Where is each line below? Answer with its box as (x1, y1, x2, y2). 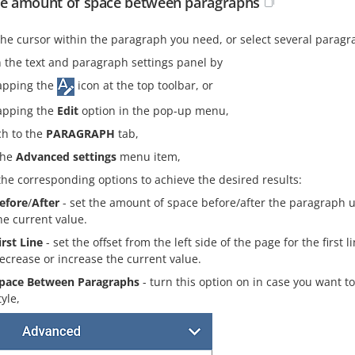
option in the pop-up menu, (78, 102, 229, 118)
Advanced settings (16, 148, 116, 164)
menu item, (116, 148, 181, 164)
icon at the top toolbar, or (74, 77, 213, 93)
